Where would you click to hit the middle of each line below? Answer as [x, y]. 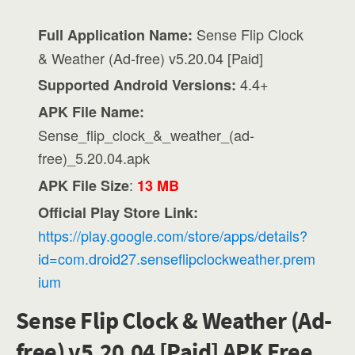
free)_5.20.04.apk [94, 158]
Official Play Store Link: [118, 212]
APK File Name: [92, 112]
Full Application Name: [116, 35]
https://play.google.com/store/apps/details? [173, 235]
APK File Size [84, 185]
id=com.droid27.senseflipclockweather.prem [177, 258]
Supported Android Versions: [137, 85]
